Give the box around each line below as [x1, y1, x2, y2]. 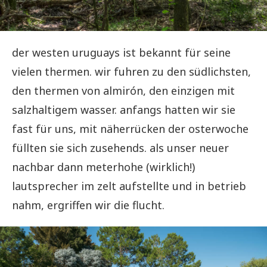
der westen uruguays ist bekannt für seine [12, 45, 231, 60]
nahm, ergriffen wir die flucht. [12, 197, 164, 212]
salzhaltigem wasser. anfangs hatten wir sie [12, 102, 235, 117]
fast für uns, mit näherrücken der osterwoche [12, 121, 249, 136]
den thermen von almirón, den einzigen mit [12, 83, 235, 98]
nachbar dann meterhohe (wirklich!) [12, 159, 195, 174]
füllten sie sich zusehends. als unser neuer [12, 140, 229, 155]
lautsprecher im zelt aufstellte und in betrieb [12, 178, 246, 193]
